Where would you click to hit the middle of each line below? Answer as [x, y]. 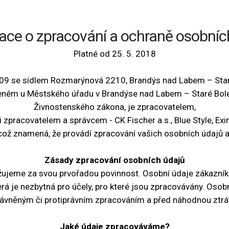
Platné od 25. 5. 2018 [114, 54]
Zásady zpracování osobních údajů [114, 160]
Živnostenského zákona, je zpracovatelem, [114, 107]
